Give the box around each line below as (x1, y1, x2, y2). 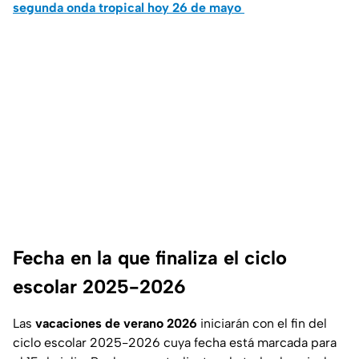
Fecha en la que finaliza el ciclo (13, 246, 287, 270)
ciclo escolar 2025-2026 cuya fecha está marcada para (13, 335, 337, 351)
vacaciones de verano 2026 (35, 316, 197, 332)
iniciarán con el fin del (197, 316, 327, 332)
